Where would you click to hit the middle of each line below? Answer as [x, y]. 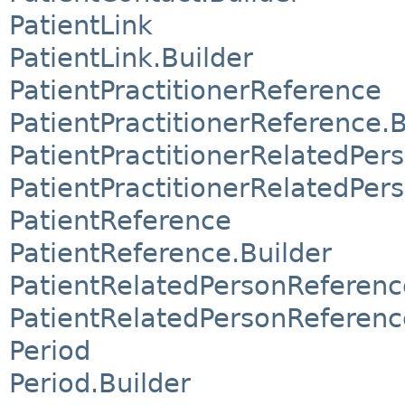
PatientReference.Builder [170, 253]
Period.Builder [100, 383]
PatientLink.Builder [131, 57]
